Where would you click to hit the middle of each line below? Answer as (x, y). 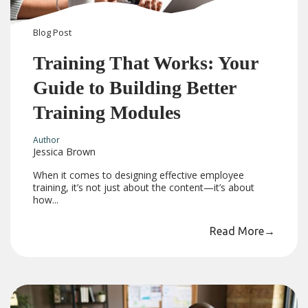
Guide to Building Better (135, 87)
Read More (236, 231)
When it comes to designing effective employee (139, 175)
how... (46, 200)
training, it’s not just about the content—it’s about (144, 188)
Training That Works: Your (146, 63)
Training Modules (107, 112)
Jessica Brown (65, 152)
